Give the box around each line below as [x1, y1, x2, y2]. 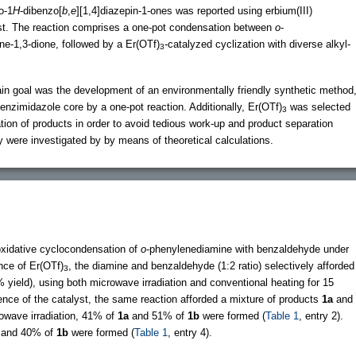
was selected [287, 100, 350, 113]
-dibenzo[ [20, 4, 62, 17]
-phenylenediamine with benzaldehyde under [146, 242, 349, 255]
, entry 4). [168, 326, 212, 339]
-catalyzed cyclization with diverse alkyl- [164, 37, 350, 50]
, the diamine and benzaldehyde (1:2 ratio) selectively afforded [68, 259, 354, 272]
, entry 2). [299, 309, 343, 322]
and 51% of [129, 309, 188, 322]
